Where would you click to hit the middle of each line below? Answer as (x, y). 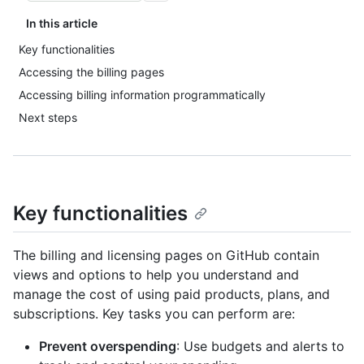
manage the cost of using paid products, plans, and (171, 295)
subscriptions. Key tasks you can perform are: (154, 314)
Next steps (48, 117)
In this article (62, 23)
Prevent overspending (108, 347)
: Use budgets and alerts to (260, 347)
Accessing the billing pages (91, 72)
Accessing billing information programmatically (142, 95)
